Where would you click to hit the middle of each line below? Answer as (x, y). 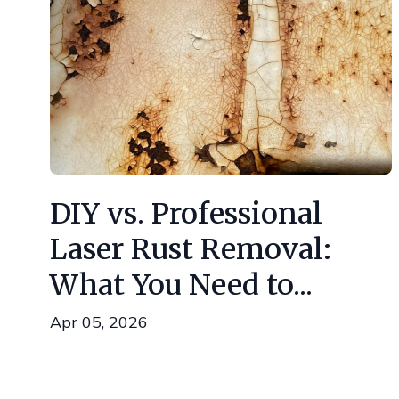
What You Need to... (181, 285)
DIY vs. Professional (186, 214)
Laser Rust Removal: (191, 249)
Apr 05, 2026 (99, 322)
